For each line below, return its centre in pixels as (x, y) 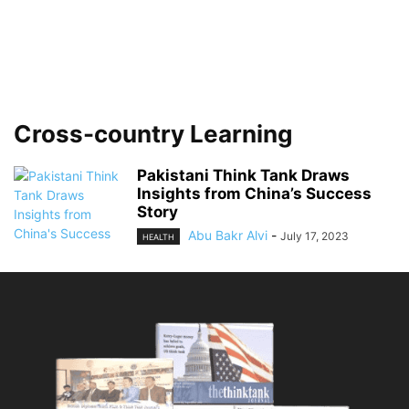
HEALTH (158, 237)
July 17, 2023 (315, 236)
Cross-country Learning (153, 134)
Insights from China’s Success (254, 194)
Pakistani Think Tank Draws (243, 175)
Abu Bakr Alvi (228, 235)
